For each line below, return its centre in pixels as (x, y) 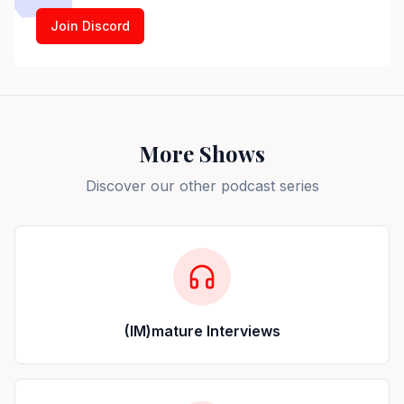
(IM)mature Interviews (202, 331)
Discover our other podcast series (202, 186)
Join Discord (90, 26)
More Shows (202, 153)
